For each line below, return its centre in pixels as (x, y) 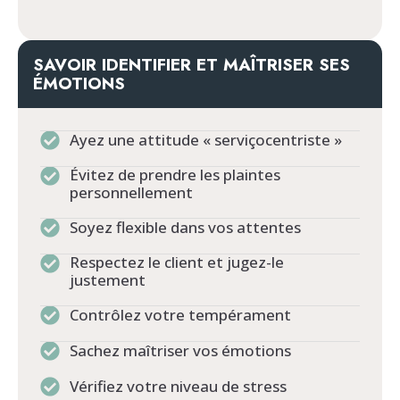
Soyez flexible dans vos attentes (185, 228)
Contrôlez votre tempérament (180, 315)
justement (107, 280)
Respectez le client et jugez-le (176, 262)
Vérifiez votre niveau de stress (178, 387)
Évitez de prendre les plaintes (175, 175)
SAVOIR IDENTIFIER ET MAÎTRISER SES (192, 65)
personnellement (131, 193)
